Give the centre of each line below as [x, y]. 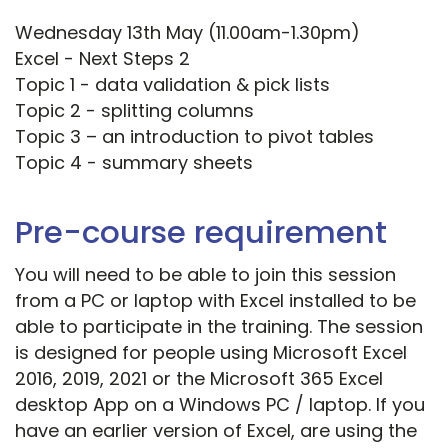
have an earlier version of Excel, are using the [216, 431]
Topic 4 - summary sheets [134, 163]
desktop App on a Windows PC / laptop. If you [220, 405]
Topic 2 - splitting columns [134, 111]
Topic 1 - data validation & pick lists [172, 85]
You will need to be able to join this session [205, 275]
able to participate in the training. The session [219, 327]
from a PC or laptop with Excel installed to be [215, 301]
